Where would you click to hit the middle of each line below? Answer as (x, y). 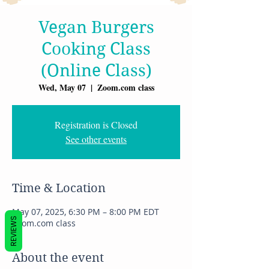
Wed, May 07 (62, 88)
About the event (58, 258)
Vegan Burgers (96, 28)
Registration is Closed (96, 125)
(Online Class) (96, 71)
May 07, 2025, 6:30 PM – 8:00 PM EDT (86, 212)
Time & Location (59, 189)
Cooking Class (96, 49)
